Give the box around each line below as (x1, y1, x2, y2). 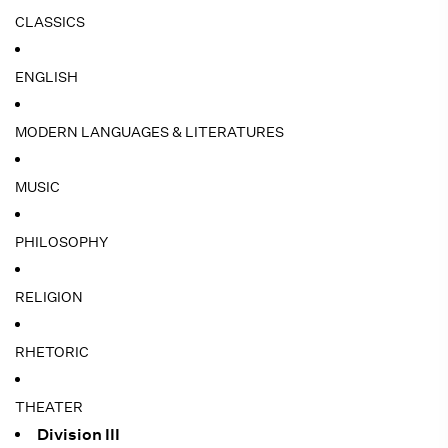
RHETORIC (15, 343, 89, 361)
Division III (37, 425, 120, 444)
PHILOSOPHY (15, 233, 108, 251)
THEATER (15, 398, 83, 416)
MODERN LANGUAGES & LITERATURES (15, 123, 284, 141)
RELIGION (15, 288, 83, 306)
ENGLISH (15, 68, 78, 86)
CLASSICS (15, 13, 85, 31)
